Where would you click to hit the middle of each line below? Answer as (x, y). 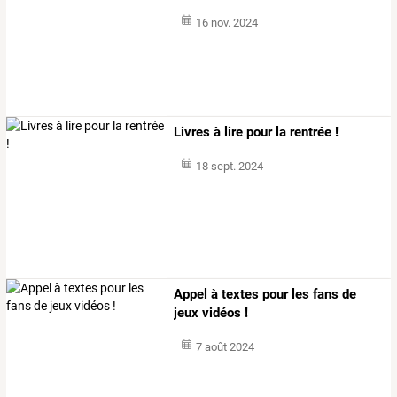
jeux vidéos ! (211, 313)
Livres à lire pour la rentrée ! (257, 132)
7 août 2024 (225, 347)
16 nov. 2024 (226, 22)
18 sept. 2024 (229, 167)
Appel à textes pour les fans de (265, 295)
